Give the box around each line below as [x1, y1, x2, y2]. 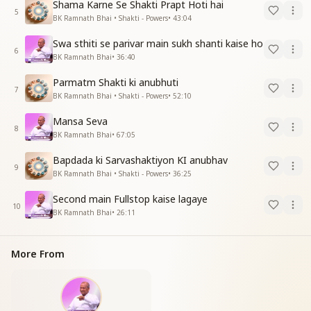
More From [11, 247, 65, 260]
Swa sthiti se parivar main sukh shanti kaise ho [53, 36, 263, 50]
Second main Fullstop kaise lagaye [53, 192, 208, 205]
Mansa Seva [53, 114, 108, 128]
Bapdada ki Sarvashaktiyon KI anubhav [53, 153, 228, 167]
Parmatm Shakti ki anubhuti [53, 75, 178, 89]
